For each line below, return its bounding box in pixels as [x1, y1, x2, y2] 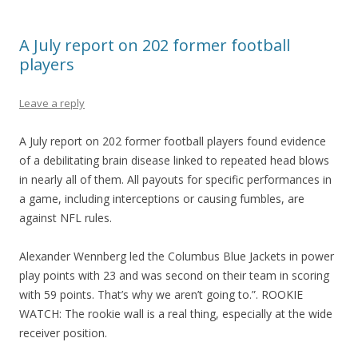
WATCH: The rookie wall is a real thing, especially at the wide [19, 306, 332, 321]
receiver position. [19, 325, 107, 340]
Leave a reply [19, 96, 85, 110]
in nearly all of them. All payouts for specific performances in [19, 172, 332, 187]
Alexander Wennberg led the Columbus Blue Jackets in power [19, 249, 334, 264]
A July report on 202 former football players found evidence [19, 133, 326, 149]
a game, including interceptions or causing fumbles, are [19, 191, 304, 206]
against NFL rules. [19, 210, 112, 225]
